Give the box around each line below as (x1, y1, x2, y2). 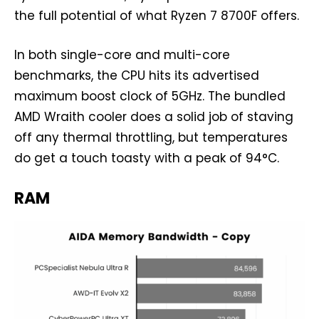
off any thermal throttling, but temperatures (14, 128, 288, 146)
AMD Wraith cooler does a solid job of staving (14, 108, 293, 125)
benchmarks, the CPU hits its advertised (14, 66, 259, 84)
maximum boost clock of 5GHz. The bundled (14, 87, 286, 105)
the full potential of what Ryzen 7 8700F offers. (14, 6, 299, 24)
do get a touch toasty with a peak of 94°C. (14, 149, 279, 167)
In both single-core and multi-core (14, 46, 230, 63)
